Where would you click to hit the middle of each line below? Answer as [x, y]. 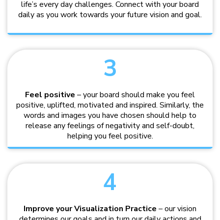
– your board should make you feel [135, 95]
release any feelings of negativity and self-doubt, [110, 126]
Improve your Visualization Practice [90, 209]
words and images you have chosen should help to [110, 116]
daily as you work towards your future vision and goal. [110, 15]
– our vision [177, 209]
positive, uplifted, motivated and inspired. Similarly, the [110, 105]
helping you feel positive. [110, 136]
